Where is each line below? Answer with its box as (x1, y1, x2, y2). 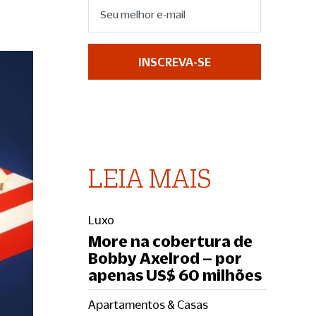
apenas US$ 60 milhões (88, 266, 262, 284)
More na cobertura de (88, 232, 253, 250)
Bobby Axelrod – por (88, 249, 242, 267)
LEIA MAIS (88, 164, 212, 193)
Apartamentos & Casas (88, 298, 208, 311)
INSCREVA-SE (138, 55, 211, 68)
